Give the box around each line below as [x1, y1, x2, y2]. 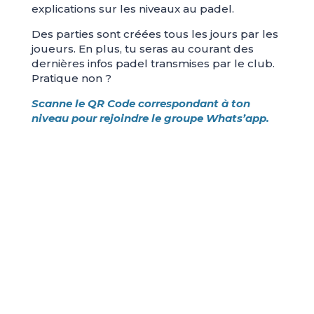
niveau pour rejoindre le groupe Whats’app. [31, 111, 269, 125]
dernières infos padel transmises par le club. [31, 57, 275, 71]
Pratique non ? [31, 71, 111, 86]
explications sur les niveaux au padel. [31, 2, 234, 16]
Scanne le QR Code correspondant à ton [31, 97, 250, 111]
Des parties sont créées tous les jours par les [31, 27, 278, 41]
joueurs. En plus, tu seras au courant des [31, 42, 254, 56]
